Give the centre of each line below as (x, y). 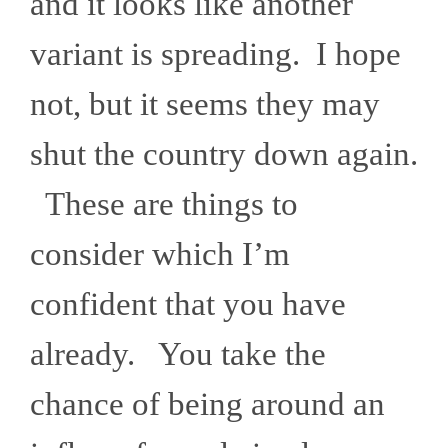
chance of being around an (207, 404)
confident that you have (188, 304)
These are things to (164, 204)
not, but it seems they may (205, 104)
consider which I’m (160, 254)
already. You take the (178, 354)
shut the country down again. (224, 154)
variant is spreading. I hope (215, 54)
